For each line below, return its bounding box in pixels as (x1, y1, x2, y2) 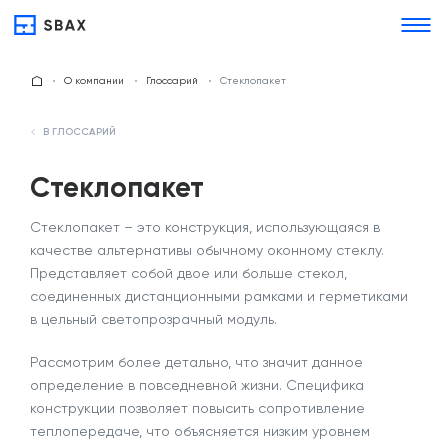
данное (308, 354, 363, 370)
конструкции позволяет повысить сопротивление (30, 400, 365, 416)
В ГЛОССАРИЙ (43, 127, 116, 137)
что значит (235, 354, 308, 370)
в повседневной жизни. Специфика (124, 377, 364, 393)
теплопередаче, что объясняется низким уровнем (30, 423, 370, 439)
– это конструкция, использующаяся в (120, 219, 380, 235)
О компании (64, 75, 124, 86)
